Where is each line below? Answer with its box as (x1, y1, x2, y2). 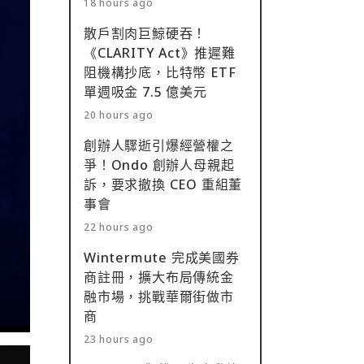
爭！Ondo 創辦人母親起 (84, 156, 235, 174)
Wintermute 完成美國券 (84, 249, 240, 266)
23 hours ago (84, 332, 154, 346)
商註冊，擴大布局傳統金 (84, 268, 234, 286)
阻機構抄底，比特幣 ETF (84, 63, 236, 81)
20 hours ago (84, 108, 154, 122)
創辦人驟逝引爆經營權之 (84, 136, 234, 154)
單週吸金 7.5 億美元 (84, 83, 207, 101)
